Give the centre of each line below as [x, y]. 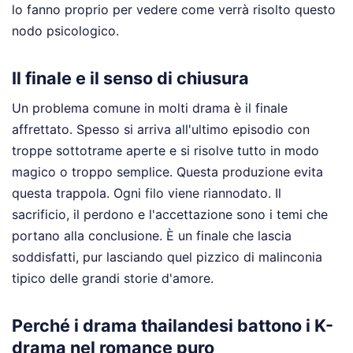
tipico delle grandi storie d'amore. [113, 279]
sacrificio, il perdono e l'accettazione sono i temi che [170, 215]
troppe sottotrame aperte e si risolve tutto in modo [165, 151]
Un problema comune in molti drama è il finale [150, 108]
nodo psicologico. [65, 30]
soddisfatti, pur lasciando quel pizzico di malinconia [167, 257]
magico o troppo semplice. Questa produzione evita [167, 172]
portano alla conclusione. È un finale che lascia [152, 236]
